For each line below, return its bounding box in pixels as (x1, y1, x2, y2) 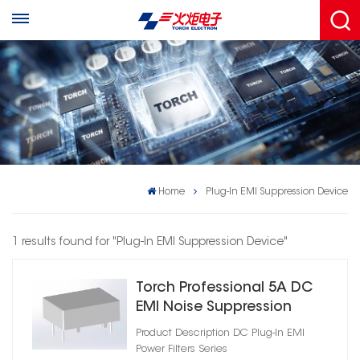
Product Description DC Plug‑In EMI (135, 328, 305, 338)
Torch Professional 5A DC (135, 280, 313, 296)
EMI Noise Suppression (135, 300, 292, 315)
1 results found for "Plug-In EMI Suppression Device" (12, 236, 288, 248)
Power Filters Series (135, 344, 227, 354)
